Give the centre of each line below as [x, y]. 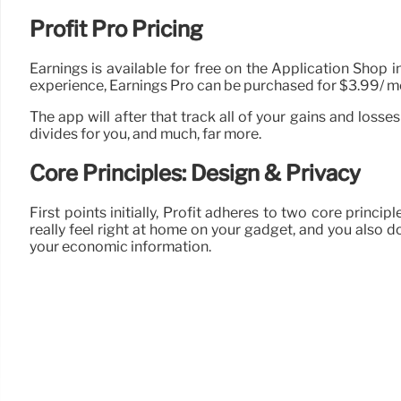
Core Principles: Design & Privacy [195, 173]
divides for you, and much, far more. [145, 133]
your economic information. [120, 246]
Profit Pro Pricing [116, 30]
